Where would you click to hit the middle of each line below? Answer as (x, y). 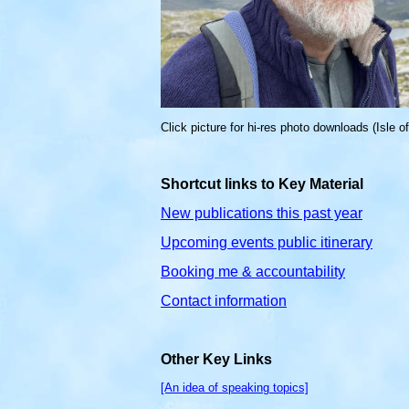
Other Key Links (216, 359)
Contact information (224, 301)
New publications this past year (262, 213)
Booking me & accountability (253, 272)
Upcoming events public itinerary (267, 242)
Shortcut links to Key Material (262, 184)
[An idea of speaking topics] (235, 388)
